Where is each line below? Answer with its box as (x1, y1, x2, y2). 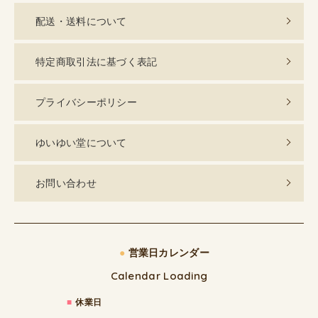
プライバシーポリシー (35, 96, 137, 109)
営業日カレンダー (125, 246, 209, 259)
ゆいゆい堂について (35, 136, 127, 149)
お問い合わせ (35, 177, 97, 190)
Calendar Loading (110, 269, 208, 283)
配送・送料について (35, 15, 127, 28)
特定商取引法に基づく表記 (35, 55, 158, 68)
